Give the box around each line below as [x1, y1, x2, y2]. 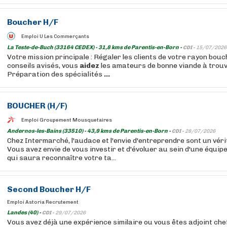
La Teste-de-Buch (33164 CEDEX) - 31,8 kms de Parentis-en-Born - [7, 44, 183, 51]
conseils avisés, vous [7, 61, 80, 70]
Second [7, 184, 40, 194]
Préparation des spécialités [7, 70, 104, 79]
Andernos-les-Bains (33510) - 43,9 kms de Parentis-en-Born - [7, 128, 172, 134]
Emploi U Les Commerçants [21, 33, 89, 40]
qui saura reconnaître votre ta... [7, 154, 116, 162]
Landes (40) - [7, 209, 42, 216]
